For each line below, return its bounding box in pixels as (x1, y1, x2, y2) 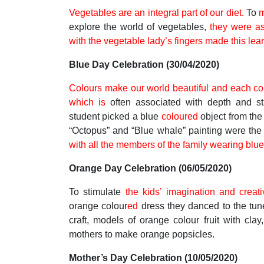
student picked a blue (69, 111, 161, 121)
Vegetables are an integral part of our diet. (69, 8, 246, 18)
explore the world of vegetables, (69, 22, 210, 32)
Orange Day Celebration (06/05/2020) (69, 163, 232, 173)
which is (69, 97, 105, 107)
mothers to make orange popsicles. (69, 229, 214, 239)
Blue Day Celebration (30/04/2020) (69, 60, 219, 70)
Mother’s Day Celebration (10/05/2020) (69, 253, 237, 263)
